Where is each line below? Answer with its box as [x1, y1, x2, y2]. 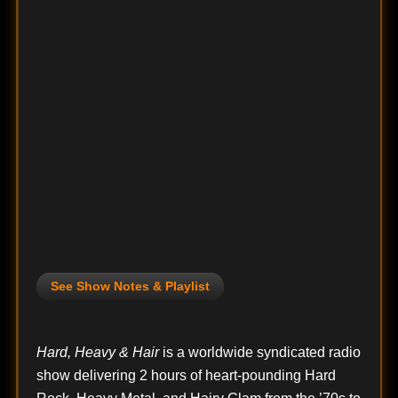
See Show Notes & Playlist [50, 280, 210, 294]
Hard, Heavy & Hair [36, 345, 159, 361]
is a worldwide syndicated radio [158, 345, 361, 361]
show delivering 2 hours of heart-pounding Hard [36, 368, 336, 384]
